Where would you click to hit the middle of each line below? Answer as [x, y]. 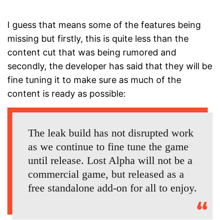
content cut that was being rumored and [92, 53]
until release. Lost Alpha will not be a [110, 161]
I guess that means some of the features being [104, 25]
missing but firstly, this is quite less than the [98, 39]
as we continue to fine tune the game [108, 147]
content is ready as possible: [67, 94]
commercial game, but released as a [106, 174]
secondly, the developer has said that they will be [110, 66]
